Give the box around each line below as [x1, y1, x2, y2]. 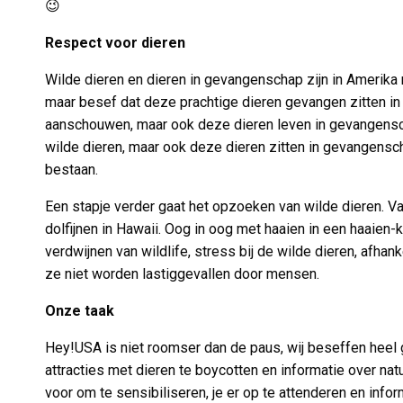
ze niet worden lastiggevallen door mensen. [45, 265, 320, 282]
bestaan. [45, 161, 98, 178]
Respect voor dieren [45, 34, 186, 51]
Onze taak [45, 302, 115, 319]
